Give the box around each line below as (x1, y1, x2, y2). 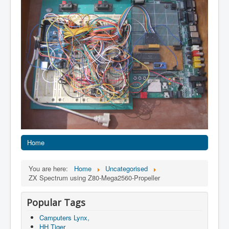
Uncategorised (105, 163, 148, 173)
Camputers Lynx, (39, 212, 89, 222)
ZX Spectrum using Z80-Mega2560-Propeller (29, 172, 160, 182)
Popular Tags (27, 196, 85, 209)
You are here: (29, 163, 72, 173)
